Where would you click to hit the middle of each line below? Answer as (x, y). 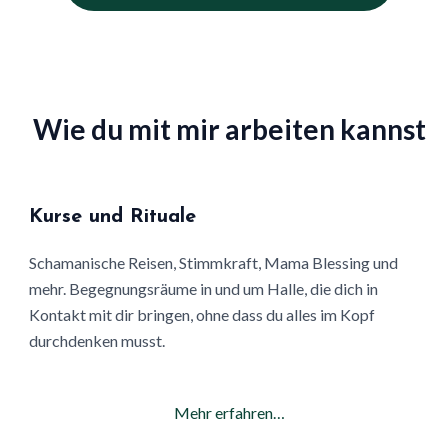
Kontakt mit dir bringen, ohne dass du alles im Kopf (202, 315)
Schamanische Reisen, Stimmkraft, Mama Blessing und (213, 263)
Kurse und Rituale (112, 217)
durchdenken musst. (97, 341)
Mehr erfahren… (229, 413)
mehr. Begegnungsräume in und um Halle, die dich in (203, 289)
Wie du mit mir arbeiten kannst (229, 129)
